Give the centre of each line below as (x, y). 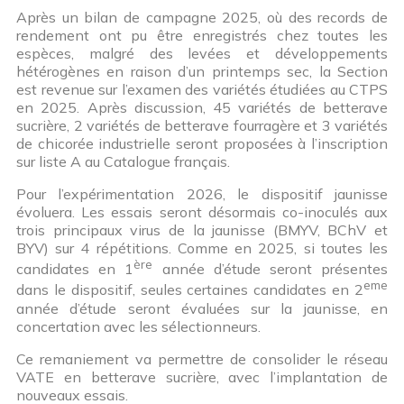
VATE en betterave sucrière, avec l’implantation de (202, 376)
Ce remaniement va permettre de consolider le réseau (202, 358)
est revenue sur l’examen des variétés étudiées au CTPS (202, 89)
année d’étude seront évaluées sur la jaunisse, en (202, 308)
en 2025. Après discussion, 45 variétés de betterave (202, 107)
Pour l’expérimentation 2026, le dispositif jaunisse (202, 193)
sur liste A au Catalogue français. (123, 161)
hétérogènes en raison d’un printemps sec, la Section (202, 71)
